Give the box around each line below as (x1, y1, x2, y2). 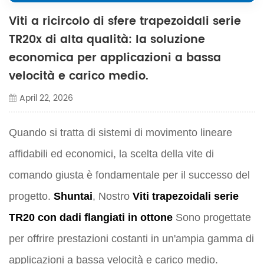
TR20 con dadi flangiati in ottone (9, 211, 173, 223)
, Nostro (93, 190, 133, 202)
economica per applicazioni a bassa (9, 48, 221, 67)
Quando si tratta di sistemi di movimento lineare (9, 126, 232, 138)
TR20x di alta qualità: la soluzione (9, 30, 205, 49)
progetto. (9, 190, 54, 202)
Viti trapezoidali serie (133, 190, 239, 202)
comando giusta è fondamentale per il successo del (9, 169, 250, 181)
